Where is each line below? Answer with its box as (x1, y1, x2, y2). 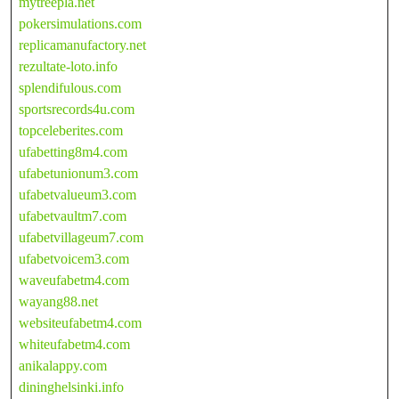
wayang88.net (19, 293, 98, 309)
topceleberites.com (19, 122, 123, 138)
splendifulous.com (19, 79, 121, 95)
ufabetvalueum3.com (19, 186, 136, 202)
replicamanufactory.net (19, 37, 146, 53)
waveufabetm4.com (19, 272, 129, 288)
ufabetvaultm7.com (19, 208, 126, 224)
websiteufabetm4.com (19, 314, 142, 330)
